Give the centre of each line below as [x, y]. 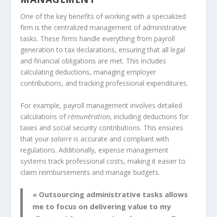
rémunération [89, 116]
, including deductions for [149, 116]
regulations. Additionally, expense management [95, 150]
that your [36, 139]
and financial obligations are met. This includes [93, 61]
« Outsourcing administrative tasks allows [110, 194]
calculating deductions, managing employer [88, 72]
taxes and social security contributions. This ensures [102, 127]
